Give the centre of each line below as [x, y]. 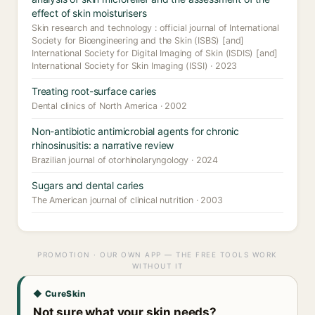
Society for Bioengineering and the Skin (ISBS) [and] [138, 40]
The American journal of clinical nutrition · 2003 [127, 200]
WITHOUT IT [157, 266]
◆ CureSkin [59, 294]
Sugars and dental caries [88, 185]
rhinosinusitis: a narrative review [103, 145]
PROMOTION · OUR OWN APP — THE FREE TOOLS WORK [157, 255]
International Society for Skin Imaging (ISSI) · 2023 [135, 66]
